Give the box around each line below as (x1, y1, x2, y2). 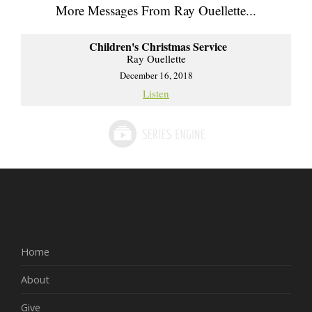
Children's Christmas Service (88, 38, 227, 55)
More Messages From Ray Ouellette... (56, 1, 256, 19)
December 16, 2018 (119, 69, 193, 82)
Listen (143, 86, 169, 101)
